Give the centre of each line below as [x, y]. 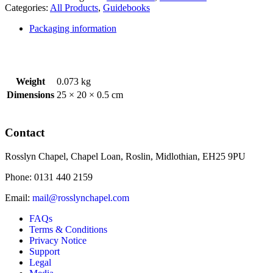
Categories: [27, 8]
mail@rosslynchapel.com [81, 197]
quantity [34, 15]
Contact [25, 133]
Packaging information [73, 29]
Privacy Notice [58, 240]
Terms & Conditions [68, 229]
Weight [30, 82]
